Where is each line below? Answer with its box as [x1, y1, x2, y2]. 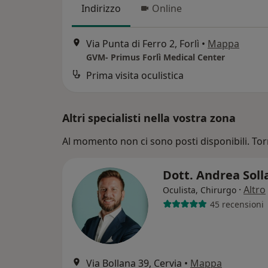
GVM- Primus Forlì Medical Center [86, 51, 225, 63]
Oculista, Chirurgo [163, 184, 236, 196]
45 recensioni [209, 198, 264, 210]
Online [152, 1, 182, 15]
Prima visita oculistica [86, 69, 184, 83]
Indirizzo [81, 1, 121, 15]
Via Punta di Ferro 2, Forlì [86, 37, 199, 51]
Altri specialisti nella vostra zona [62, 111, 236, 126]
